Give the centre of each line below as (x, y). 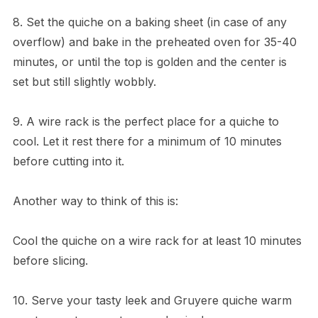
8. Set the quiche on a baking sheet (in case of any (149, 22)
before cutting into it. (68, 161)
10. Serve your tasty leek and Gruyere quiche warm (152, 301)
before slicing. (50, 261)
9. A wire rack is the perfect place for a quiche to (146, 122)
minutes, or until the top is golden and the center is (149, 62)
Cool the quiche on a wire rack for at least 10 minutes (157, 241)
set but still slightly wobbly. (84, 82)
